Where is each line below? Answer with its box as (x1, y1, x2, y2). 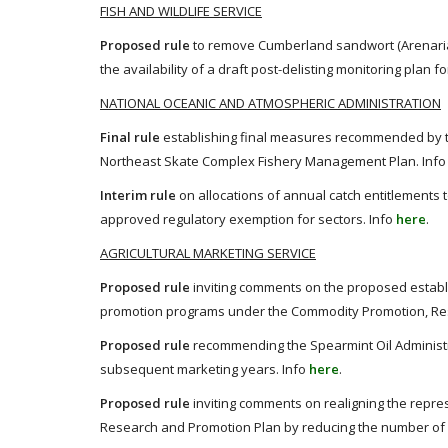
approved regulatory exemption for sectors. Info (100, 209, 396, 228)
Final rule (100, 127, 160, 146)
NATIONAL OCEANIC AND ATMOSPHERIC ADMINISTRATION (100, 93, 441, 112)
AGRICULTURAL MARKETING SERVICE (100, 243, 316, 262)
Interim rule (100, 185, 176, 204)
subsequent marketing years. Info (100, 359, 309, 378)
